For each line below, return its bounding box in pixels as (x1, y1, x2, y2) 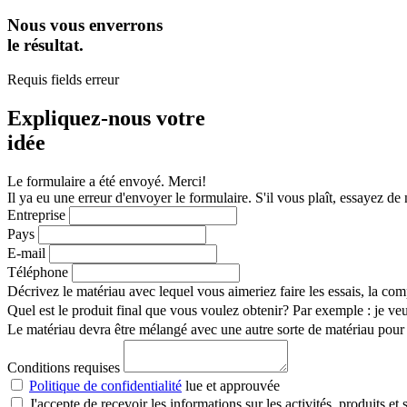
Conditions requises (7, 360, 120, 376)
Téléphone (7, 264, 68, 281)
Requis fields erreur (7, 72, 119, 88)
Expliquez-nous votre (7, 106, 205, 131)
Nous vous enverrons (7, 15, 163, 35)
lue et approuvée (182, 378, 280, 394)
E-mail (7, 245, 45, 262)
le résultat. (7, 35, 84, 55)
